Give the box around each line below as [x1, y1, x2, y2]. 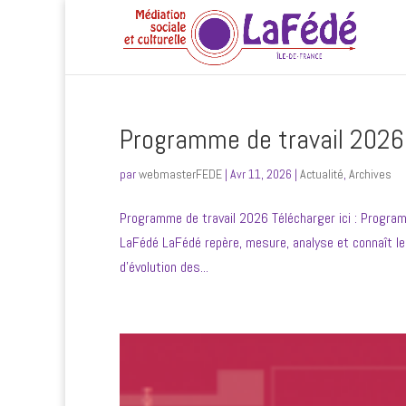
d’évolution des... [120, 257, 208, 276]
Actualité [300, 166, 343, 182]
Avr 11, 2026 [230, 166, 292, 182]
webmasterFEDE [139, 166, 222, 182]
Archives [349, 166, 391, 182]
